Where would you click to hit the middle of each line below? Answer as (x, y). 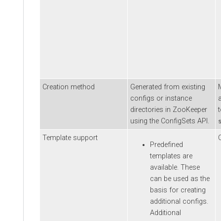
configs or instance (161, 98)
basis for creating (178, 190)
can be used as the (180, 179)
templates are (171, 156)
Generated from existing (168, 87)
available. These (175, 168)
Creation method (69, 87)
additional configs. (179, 202)
